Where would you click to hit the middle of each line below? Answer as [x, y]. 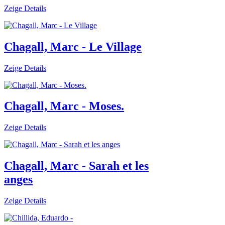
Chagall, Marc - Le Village [73, 46]
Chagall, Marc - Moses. [64, 106]
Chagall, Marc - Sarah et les [76, 166]
